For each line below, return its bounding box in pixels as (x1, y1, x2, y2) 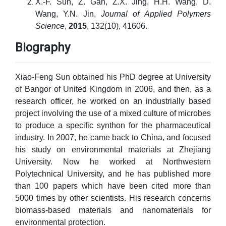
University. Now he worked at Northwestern (15, 157, 211, 166)
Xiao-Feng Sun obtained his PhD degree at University (15, 73, 211, 81)
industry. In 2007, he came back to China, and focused (15, 133, 211, 142)
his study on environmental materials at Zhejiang (15, 145, 211, 154)
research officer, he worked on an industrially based (15, 97, 211, 105)
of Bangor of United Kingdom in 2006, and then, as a (15, 85, 211, 93)
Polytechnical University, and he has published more (15, 169, 211, 178)
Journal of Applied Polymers (101, 10, 211, 18)
